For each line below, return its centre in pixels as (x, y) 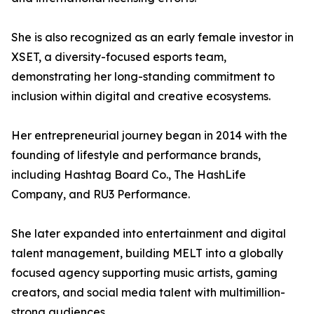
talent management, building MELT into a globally (147, 253)
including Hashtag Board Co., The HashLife (129, 175)
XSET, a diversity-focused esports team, (119, 57)
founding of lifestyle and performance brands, (136, 155)
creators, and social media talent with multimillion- (148, 293)
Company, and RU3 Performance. (101, 194)
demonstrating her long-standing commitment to (143, 77)
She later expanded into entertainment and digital (149, 234)
